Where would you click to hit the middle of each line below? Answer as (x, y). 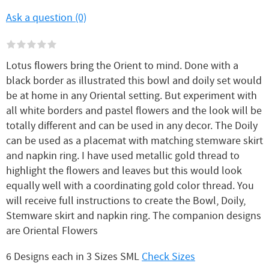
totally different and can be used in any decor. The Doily (132, 126)
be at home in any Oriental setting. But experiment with (131, 96)
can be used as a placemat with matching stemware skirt (134, 141)
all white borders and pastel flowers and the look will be (134, 111)
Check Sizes (168, 257)
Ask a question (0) (46, 18)
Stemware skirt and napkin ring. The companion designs (134, 216)
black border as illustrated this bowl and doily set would (134, 81)
